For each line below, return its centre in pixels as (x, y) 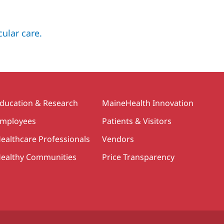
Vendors (118, 139)
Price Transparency (138, 157)
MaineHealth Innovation (148, 103)
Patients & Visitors (137, 121)
